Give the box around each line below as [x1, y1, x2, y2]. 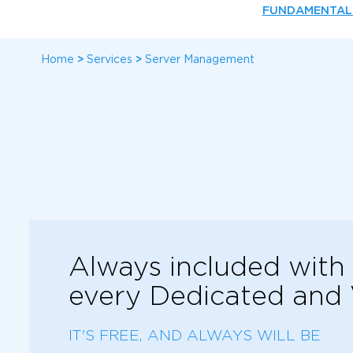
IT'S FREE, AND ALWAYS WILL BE [69, 327, 321, 343]
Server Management [145, 53, 255, 65]
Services [87, 53, 132, 65]
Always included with [69, 251, 345, 281]
